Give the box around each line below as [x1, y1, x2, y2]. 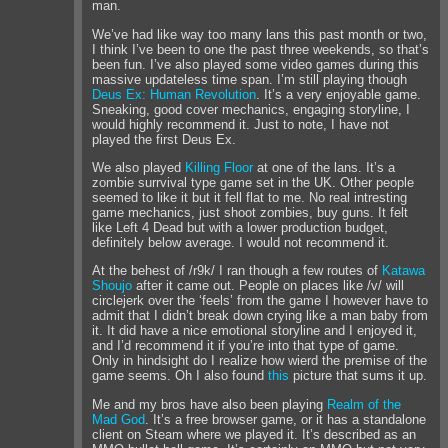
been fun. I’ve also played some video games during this [92, 56, 420, 72]
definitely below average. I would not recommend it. [92, 234, 390, 250]
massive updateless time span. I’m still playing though [92, 71, 408, 87]
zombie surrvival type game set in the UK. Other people [92, 174, 415, 190]
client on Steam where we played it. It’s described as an [92, 426, 417, 442]
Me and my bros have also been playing [92, 396, 328, 412]
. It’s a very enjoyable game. [256, 86, 422, 102]
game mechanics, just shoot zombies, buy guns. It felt [92, 204, 409, 220]
